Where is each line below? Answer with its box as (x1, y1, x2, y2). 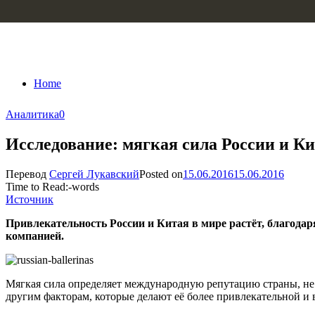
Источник (6, 193, 53, 205)
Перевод (6, 167, 49, 180)
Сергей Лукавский (49, 167, 139, 180)
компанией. (6, 229, 64, 242)
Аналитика (6, 108, 59, 120)
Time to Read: (6, 180, 68, 193)
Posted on (139, 167, 183, 180)
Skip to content (6, 6, 72, 18)
